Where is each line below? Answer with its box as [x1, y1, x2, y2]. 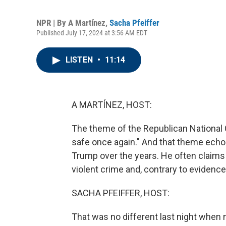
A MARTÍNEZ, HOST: [72, 99, 152, 110]
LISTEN [66, 55, 95, 65]
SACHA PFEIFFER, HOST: [72, 188, 169, 198]
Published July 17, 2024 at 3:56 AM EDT [36, 29, 147, 37]
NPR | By [36, 18, 68, 28]
